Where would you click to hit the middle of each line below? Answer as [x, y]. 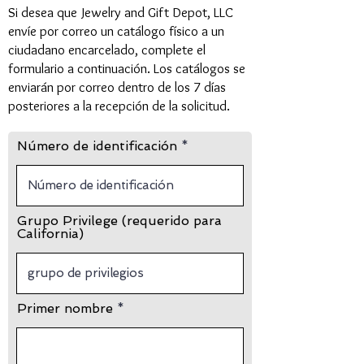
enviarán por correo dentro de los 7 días [117, 87]
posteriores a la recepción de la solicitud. [119, 106]
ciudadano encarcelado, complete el [107, 50]
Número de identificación [97, 146]
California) [50, 234]
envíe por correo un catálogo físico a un [116, 31]
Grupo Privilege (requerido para [119, 221]
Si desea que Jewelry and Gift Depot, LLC [121, 13]
